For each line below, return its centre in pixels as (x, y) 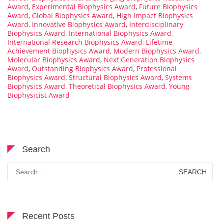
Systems (179, 77)
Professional (157, 68)
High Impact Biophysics (155, 15)
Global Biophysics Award (72, 15)
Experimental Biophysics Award (84, 6)
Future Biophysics (168, 6)
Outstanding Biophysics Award (82, 68)
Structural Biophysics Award (115, 77)
